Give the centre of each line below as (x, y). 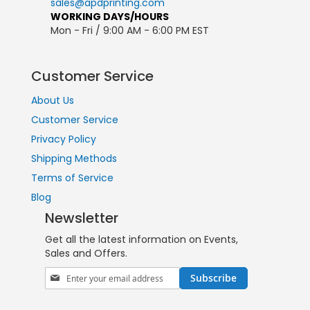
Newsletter (82, 218)
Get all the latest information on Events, (142, 239)
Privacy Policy (64, 139)
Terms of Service (72, 178)
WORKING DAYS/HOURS (110, 17)
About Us (53, 100)
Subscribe (213, 278)
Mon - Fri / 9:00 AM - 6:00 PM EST (130, 30)
